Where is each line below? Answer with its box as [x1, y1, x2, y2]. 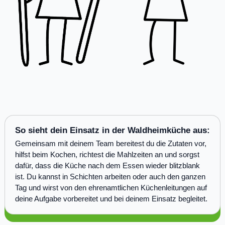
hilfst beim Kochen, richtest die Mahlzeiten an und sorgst [15, 150, 199, 159]
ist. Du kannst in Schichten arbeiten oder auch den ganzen [15, 172, 205, 181]
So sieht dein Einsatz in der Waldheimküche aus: [15, 125, 210, 135]
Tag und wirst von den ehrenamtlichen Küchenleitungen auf [15, 183, 207, 192]
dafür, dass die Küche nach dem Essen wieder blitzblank [15, 161, 200, 170]
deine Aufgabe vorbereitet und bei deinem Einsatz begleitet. [15, 194, 207, 203]
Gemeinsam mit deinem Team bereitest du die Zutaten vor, [15, 139, 206, 148]
